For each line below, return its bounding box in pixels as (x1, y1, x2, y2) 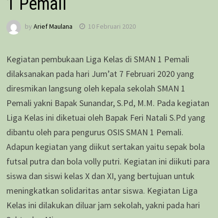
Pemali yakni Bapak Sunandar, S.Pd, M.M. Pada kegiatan (6, 97, 209, 109)
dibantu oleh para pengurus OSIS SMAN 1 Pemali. (6, 126, 183, 138)
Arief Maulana (33, 22, 73, 31)
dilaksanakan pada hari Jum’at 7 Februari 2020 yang (6, 68, 194, 79)
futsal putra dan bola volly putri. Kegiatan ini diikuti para (6, 155, 210, 167)
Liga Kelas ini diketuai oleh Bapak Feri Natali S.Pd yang (6, 111, 205, 123)
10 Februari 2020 (88, 22, 136, 31)
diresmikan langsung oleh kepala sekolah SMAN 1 (6, 82, 185, 94)
